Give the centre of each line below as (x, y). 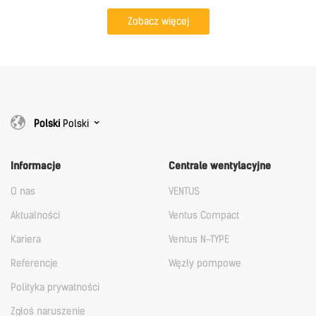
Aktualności (35, 215)
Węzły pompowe (205, 263)
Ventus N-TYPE (199, 239)
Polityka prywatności (55, 287)
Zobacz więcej (158, 21)
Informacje (36, 166)
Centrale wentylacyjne (220, 166)
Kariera (26, 239)
